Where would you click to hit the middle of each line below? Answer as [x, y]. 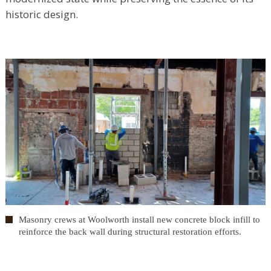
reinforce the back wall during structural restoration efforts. [130, 232]
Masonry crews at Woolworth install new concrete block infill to [139, 220]
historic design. [42, 15]
